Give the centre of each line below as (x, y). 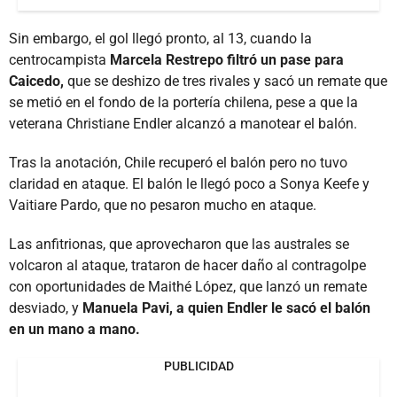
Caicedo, (36, 81)
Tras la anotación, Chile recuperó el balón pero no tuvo (178, 162)
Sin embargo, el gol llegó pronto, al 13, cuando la (160, 38)
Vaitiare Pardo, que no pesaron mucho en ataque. (163, 205)
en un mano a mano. (74, 329)
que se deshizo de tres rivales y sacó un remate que (226, 81)
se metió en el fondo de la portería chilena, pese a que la (183, 102)
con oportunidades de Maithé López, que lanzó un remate (188, 286)
